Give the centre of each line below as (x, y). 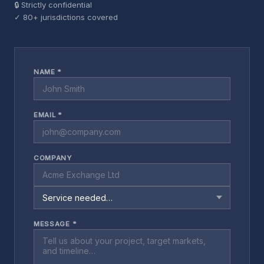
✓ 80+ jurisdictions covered (66, 17)
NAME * (48, 72)
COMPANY (53, 158)
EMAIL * (48, 115)
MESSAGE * (55, 224)
